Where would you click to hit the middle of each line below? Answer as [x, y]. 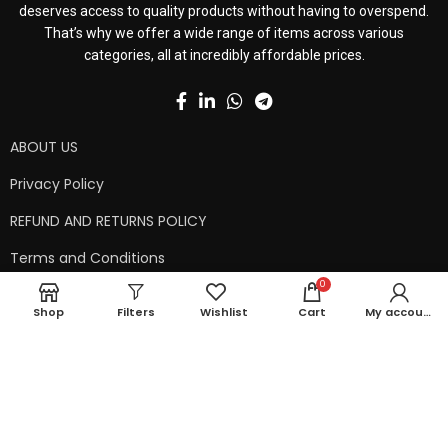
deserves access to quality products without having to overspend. [224, 11]
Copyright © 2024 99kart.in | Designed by [156, 414]
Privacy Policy [57, 184]
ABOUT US [44, 147]
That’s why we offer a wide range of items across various [224, 33]
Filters [136, 312]
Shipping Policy [61, 332]
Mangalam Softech [369, 414]
